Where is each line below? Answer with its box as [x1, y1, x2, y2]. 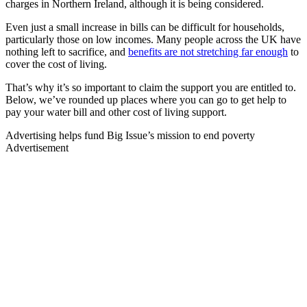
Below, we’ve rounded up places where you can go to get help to [5, 93, 286, 106]
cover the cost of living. [5, 58, 107, 70]
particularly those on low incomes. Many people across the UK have [5, 33, 301, 45]
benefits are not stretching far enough [128, 45, 288, 58]
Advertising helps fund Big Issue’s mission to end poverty [5, 129, 255, 141]
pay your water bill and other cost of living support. [5, 106, 227, 118]
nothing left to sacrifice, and [5, 45, 128, 58]
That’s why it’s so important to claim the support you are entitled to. [5, 81, 296, 93]
